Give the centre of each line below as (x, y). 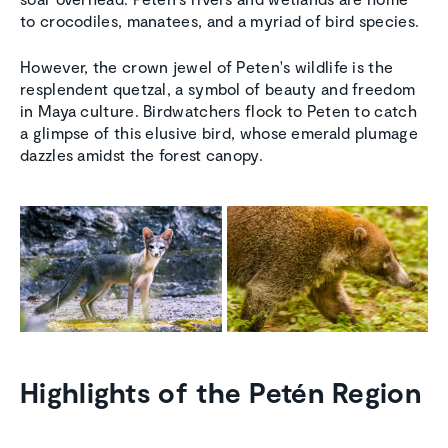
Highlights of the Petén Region (220, 392)
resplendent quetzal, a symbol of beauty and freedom (218, 89)
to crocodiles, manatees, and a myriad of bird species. (220, 21)
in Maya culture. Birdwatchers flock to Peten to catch (218, 111)
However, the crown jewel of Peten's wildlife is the (207, 67)
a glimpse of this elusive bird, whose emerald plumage (219, 133)
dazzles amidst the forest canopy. (141, 155)
